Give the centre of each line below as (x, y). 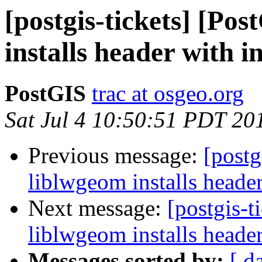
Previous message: (116, 156)
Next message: (98, 208)
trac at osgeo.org (168, 94)
